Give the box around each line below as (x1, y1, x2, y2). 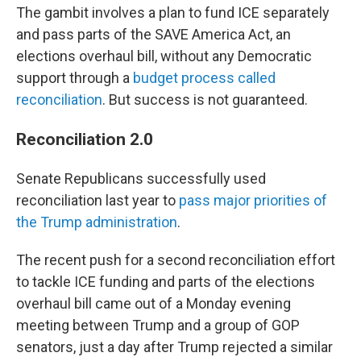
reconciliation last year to (16, 192, 179, 209)
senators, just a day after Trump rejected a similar (16, 338, 333, 355)
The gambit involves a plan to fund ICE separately (16, 4, 330, 21)
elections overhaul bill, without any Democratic (16, 48, 312, 64)
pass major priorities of (179, 192, 327, 209)
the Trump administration (16, 214, 177, 230)
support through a (16, 69, 133, 86)
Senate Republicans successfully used (16, 170, 266, 187)
